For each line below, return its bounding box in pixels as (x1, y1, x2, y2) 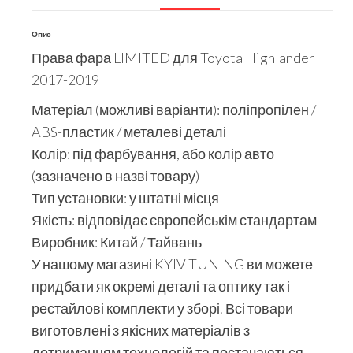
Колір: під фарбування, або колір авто (32, 144, 274, 162)
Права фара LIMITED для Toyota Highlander (32, 48, 314, 66)
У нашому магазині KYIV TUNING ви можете (32, 255, 313, 273)
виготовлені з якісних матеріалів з (32, 321, 250, 339)
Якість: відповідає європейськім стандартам (32, 210, 317, 229)
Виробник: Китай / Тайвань (32, 232, 202, 251)
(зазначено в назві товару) (32, 166, 199, 184)
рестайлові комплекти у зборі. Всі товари (32, 299, 293, 317)
